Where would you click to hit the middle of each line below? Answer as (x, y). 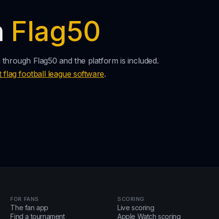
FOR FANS (25, 199)
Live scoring (136, 208)
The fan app (29, 208)
